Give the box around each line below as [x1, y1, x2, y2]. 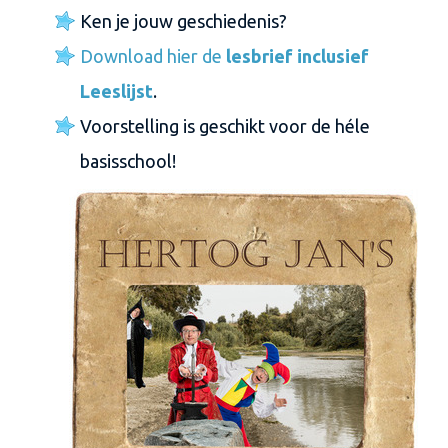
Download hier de [80, 46, 226, 66]
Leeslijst [80, 81, 153, 101]
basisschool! [80, 151, 176, 171]
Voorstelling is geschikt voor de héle [80, 116, 370, 136]
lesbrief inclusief [226, 46, 369, 66]
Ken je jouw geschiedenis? [80, 11, 287, 31]
